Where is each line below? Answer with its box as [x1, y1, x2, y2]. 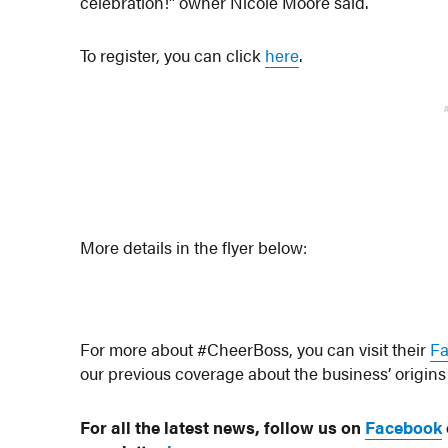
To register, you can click [80, 43, 266, 68]
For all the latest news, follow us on [80, 414, 366, 439]
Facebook [365, 414, 443, 439]
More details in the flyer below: [80, 235, 308, 260]
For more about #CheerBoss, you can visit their [80, 336, 431, 361]
